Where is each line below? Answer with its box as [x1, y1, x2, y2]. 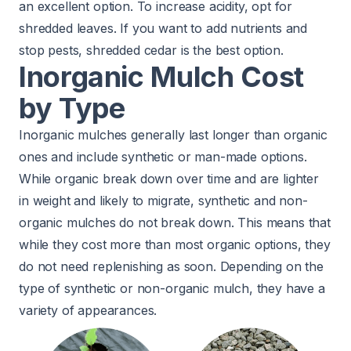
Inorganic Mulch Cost [19, 60, 304, 95]
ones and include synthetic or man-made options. [19, 149, 307, 165]
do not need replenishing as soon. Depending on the [19, 259, 324, 275]
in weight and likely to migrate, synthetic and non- [19, 193, 308, 209]
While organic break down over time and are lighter [19, 171, 319, 187]
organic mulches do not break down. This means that [19, 215, 331, 231]
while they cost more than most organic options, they [19, 237, 331, 253]
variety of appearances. [19, 302, 157, 319]
